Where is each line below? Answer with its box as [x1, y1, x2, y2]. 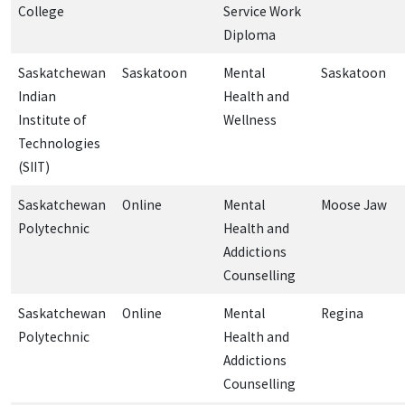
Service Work [223, 2, 301, 20]
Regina [321, 304, 363, 322]
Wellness [223, 110, 277, 128]
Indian [18, 87, 56, 105]
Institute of [18, 110, 87, 128]
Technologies [18, 134, 100, 152]
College [18, 2, 64, 20]
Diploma [223, 25, 276, 43]
